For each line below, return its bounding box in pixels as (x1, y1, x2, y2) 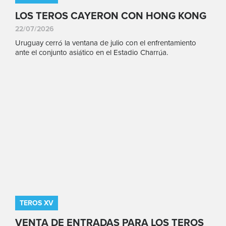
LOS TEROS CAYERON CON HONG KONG (15, 10, 206, 22)
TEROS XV (20, 199, 53, 207)
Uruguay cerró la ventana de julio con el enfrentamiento (15, 38, 196, 47)
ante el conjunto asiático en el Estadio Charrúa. (15, 47, 168, 57)
